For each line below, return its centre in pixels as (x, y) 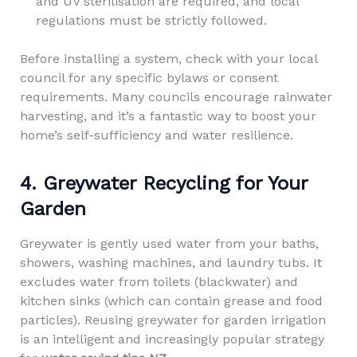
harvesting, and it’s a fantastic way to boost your (168, 116)
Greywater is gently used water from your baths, (169, 243)
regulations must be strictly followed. (151, 20)
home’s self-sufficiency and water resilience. (156, 135)
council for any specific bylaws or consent (149, 78)
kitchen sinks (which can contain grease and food (171, 301)
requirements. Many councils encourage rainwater (176, 97)
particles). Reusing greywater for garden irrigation (173, 320)
